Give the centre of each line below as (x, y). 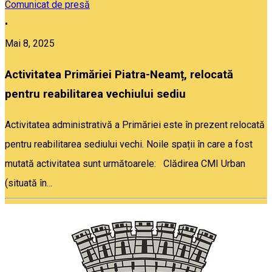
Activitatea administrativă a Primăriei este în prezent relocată (135, 124)
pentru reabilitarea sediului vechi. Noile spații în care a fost (129, 144)
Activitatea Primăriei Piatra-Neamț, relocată (119, 75)
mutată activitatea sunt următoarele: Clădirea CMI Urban (125, 163)
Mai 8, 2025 (30, 44)
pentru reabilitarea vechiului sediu (95, 94)
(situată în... (29, 183)
